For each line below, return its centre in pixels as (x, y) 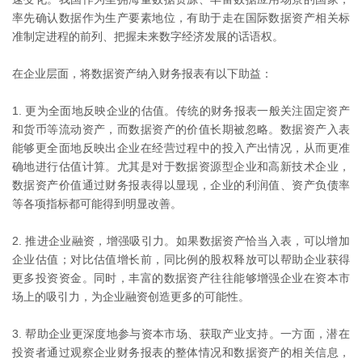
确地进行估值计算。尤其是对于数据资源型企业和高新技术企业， (181, 166)
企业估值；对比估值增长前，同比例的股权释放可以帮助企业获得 (181, 259)
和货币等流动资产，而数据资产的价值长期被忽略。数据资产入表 (181, 129)
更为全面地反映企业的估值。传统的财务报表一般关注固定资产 (188, 111)
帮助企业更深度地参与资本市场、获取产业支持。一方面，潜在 (188, 334)
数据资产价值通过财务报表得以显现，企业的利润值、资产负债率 (181, 185)
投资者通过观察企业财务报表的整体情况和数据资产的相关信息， (181, 352)
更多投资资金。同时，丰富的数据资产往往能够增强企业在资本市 (181, 278)
